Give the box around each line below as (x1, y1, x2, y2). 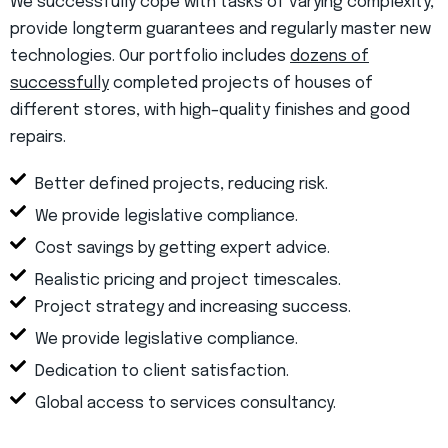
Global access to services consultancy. (35, 395, 336, 413)
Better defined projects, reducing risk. (35, 176, 328, 194)
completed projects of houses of (109, 75, 373, 93)
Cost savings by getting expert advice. (35, 240, 330, 258)
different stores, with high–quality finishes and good (10, 102, 410, 120)
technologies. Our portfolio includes (10, 48, 290, 66)
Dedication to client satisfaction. (35, 363, 289, 381)
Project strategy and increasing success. (35, 299, 351, 317)
